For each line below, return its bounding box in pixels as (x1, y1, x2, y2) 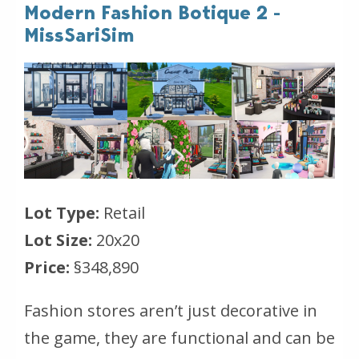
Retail (103, 202, 145, 224)
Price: (24, 256, 70, 279)
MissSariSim (24, 22, 134, 46)
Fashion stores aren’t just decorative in (24, 300, 317, 322)
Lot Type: (24, 202, 103, 224)
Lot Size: (24, 229, 92, 252)
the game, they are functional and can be (24, 327, 335, 349)
